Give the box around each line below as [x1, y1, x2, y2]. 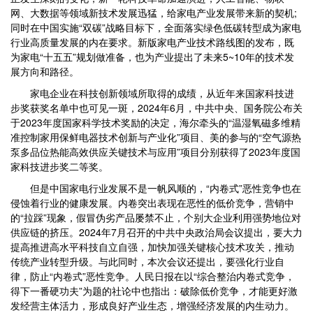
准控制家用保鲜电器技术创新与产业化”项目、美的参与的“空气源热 [10, 130, 301, 144]
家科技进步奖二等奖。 [10, 159, 108, 173]
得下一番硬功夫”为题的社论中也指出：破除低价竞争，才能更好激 [10, 284, 298, 298]
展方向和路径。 [10, 64, 79, 78]
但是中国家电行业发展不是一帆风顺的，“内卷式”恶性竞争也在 [10, 181, 301, 195]
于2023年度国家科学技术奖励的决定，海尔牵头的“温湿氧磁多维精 [10, 115, 300, 129]
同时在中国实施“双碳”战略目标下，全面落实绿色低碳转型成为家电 [10, 20, 301, 34]
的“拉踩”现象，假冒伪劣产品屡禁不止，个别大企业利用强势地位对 [10, 210, 301, 224]
